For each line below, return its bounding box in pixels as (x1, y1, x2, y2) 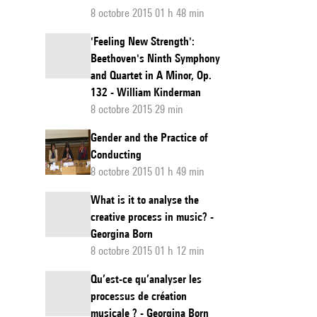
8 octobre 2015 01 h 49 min (91, 165, 204, 178)
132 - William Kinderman (91, 86, 201, 99)
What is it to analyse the (91, 193, 199, 207)
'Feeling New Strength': (91, 35, 195, 48)
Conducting (91, 148, 142, 161)
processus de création (91, 289, 187, 303)
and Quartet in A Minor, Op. (91, 69, 212, 82)
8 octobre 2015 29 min (91, 103, 183, 116)
